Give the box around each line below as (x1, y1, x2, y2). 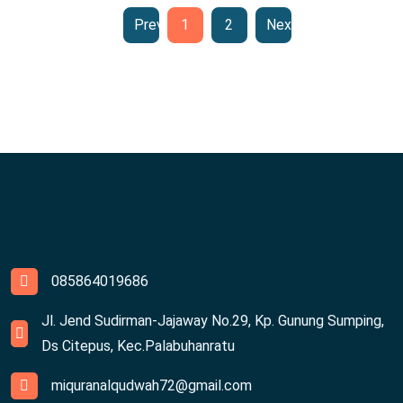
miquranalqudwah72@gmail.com (51, 376, 252, 394)
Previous (133, 15, 189, 33)
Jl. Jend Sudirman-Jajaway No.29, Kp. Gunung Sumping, (41, 311, 385, 329)
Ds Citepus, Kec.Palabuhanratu (41, 336, 236, 354)
